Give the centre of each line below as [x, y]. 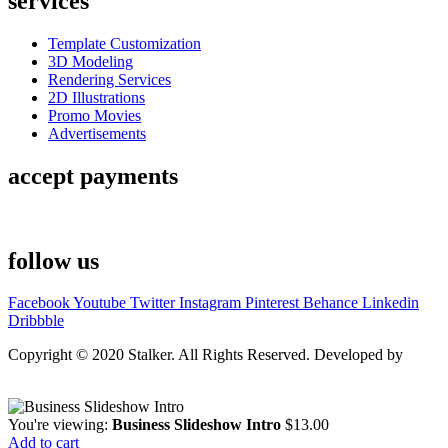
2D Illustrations [96, 97]
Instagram [210, 303]
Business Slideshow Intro [196, 425]
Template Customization [124, 43]
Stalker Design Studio [77, 373]
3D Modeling [90, 61]
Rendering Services [109, 79]
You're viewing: [60, 425]
